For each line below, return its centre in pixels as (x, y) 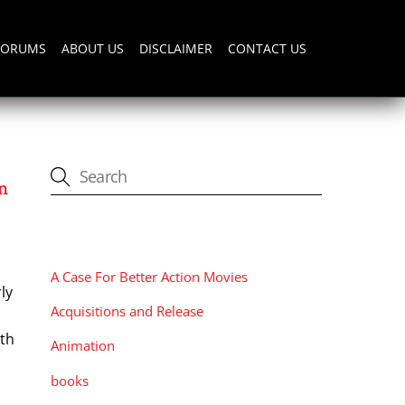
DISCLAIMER (176, 48)
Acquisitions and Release (127, 311)
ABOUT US (92, 48)
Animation (83, 346)
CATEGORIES (99, 236)
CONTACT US (268, 48)
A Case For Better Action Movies (149, 277)
